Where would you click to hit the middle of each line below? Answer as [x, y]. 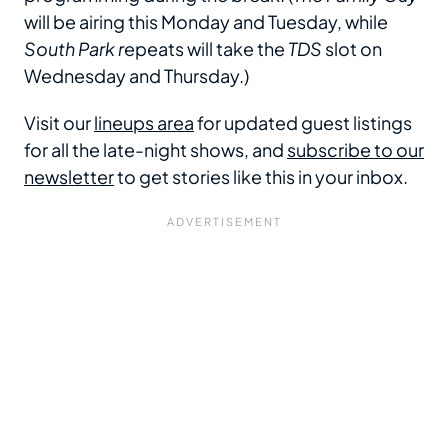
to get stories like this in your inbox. [261, 176]
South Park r [74, 48]
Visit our [59, 122]
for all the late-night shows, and [155, 149]
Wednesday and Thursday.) [138, 75]
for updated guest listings [303, 122]
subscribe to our [355, 149]
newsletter [69, 176]
